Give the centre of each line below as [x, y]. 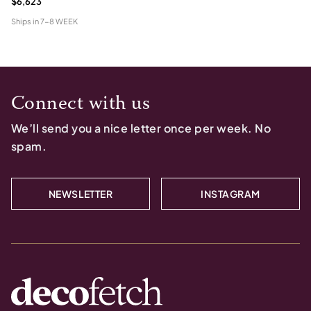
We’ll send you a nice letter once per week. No [141, 128]
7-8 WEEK [59, 21]
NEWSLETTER [81, 194]
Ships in [25, 21]
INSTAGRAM [230, 194]
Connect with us [81, 104]
